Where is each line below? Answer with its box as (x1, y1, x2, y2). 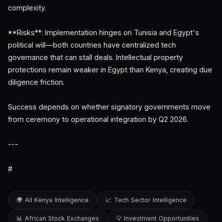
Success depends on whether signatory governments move (8, 103, 211, 111)
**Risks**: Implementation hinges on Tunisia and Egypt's (8, 28, 199, 37)
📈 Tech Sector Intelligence (106, 196, 187, 204)
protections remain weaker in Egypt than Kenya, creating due (8, 65, 212, 74)
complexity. (8, 3, 46, 12)
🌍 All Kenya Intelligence (16, 196, 89, 204)
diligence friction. (8, 78, 64, 86)
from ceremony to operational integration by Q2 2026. (8, 115, 188, 123)
